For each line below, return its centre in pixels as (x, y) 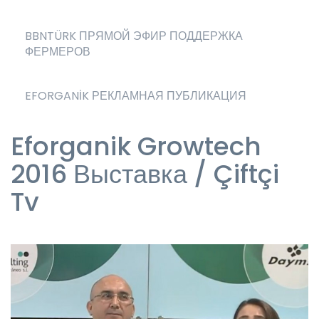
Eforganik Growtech (136, 146)
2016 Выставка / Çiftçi (145, 174)
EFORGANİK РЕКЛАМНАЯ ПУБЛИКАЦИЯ (136, 96)
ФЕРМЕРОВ (58, 52)
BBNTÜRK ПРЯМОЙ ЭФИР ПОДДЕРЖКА (134, 36)
